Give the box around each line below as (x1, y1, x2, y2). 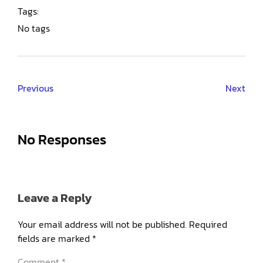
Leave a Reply (18, 189, 92, 207)
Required (189, 217, 227, 232)
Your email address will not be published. (18, 217, 187, 232)
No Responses (18, 129, 106, 150)
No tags (18, 21, 50, 36)
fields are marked (18, 231, 92, 246)
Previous (18, 81, 53, 96)
